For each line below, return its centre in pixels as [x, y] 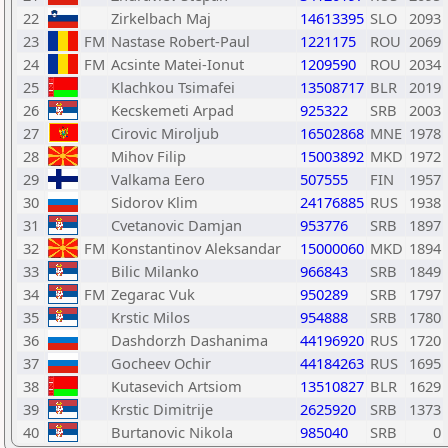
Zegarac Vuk [153, 294]
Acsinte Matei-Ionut [177, 64]
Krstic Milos [150, 317]
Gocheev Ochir [161, 363]
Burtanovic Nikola [172, 432]
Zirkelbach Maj [161, 18]
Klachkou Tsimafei [173, 87]
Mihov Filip [148, 156]
